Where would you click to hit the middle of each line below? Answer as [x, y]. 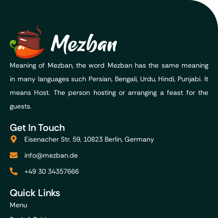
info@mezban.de [51, 155]
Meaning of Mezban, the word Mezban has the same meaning [109, 65]
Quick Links [35, 193]
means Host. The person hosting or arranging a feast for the [109, 92]
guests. [21, 106]
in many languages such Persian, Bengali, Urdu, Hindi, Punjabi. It [109, 79]
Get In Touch [37, 127]
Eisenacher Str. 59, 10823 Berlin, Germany [89, 139]
